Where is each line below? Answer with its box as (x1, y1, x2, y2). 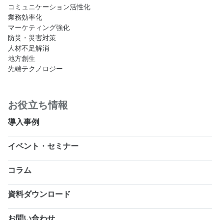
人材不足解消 (8, 44, 49, 52)
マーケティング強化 (8, 23, 70, 31)
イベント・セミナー (8, 141, 79, 150)
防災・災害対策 (8, 33, 56, 42)
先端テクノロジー (8, 64, 63, 73)
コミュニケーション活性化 (8, 2, 90, 11)
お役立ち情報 (8, 99, 68, 110)
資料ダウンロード (8, 190, 71, 198)
